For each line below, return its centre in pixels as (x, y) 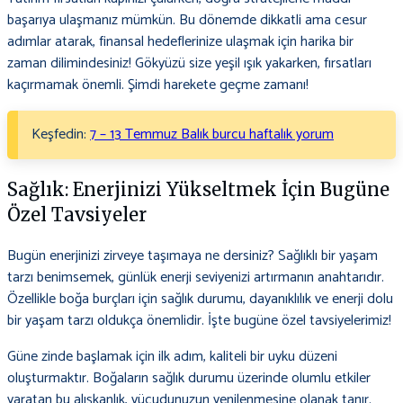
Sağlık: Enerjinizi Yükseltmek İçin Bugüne (198, 190)
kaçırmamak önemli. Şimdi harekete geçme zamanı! (158, 85)
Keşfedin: (61, 135)
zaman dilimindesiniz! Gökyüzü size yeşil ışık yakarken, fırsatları (189, 64)
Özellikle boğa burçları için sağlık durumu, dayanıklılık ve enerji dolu (200, 300)
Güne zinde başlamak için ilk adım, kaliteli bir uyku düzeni (172, 357)
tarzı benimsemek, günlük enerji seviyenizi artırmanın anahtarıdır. (196, 278)
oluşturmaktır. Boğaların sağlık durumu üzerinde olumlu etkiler (189, 379)
